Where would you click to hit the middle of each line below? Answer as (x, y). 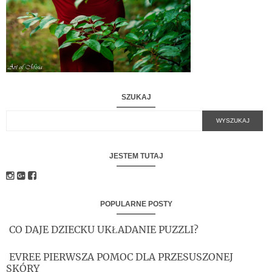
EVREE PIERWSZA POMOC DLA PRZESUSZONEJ (121, 257)
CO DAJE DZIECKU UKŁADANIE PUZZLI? (104, 230)
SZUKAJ (136, 97)
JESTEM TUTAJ (136, 156)
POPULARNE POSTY (136, 204)
